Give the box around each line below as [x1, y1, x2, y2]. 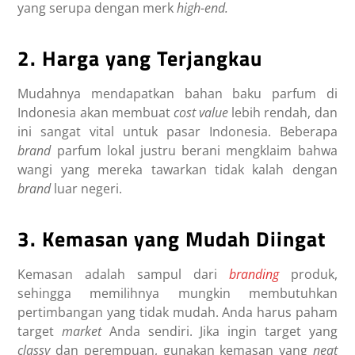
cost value [173, 104, 229, 122]
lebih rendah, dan [228, 104, 338, 122]
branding [228, 265, 291, 284]
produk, [290, 265, 338, 284]
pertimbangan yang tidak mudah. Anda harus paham [17, 303, 338, 322]
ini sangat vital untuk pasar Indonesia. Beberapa [17, 123, 338, 141]
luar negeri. [54, 180, 126, 198]
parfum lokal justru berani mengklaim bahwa [56, 142, 338, 160]
